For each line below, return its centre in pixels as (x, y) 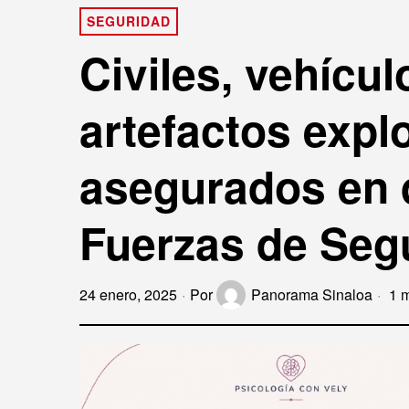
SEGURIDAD (129, 21)
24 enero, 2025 (128, 294)
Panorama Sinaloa (312, 294)
